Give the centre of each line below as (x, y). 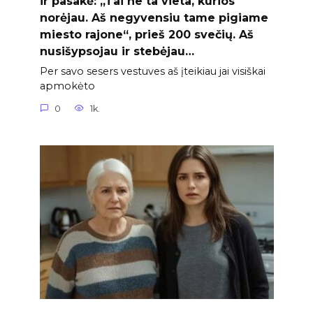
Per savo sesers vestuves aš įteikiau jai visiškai (152, 72)
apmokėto (67, 86)
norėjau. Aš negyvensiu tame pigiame (154, 17)
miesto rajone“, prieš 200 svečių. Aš (146, 34)
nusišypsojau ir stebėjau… (117, 51)
